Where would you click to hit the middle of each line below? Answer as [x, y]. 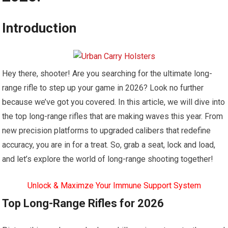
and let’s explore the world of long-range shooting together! [108, 159]
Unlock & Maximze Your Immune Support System [114, 186]
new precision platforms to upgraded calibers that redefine [107, 131]
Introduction [39, 28]
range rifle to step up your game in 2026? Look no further [103, 88]
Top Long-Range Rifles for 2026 [83, 203]
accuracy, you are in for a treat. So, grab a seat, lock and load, [109, 145]
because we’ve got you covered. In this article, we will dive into [114, 102]
